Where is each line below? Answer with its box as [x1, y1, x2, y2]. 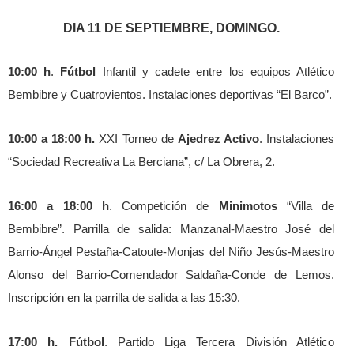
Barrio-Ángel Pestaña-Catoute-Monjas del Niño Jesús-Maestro [8, 245, 334, 258]
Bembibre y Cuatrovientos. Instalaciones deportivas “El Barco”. [8, 88, 332, 101]
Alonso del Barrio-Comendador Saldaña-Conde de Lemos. [8, 268, 334, 281]
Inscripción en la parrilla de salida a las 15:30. [8, 291, 240, 304]
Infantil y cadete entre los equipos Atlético [96, 65, 335, 78]
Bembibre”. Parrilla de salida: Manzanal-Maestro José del [8, 222, 334, 235]
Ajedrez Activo [177, 132, 259, 145]
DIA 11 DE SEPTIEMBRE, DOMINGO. [62, 21, 280, 35]
